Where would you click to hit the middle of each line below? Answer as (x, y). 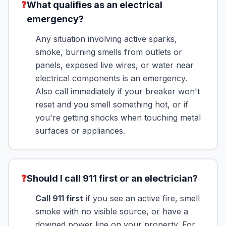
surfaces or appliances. (80, 131)
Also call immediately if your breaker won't (118, 91)
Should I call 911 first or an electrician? (112, 178)
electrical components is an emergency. (111, 78)
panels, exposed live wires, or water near (115, 65)
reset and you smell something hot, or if (112, 104)
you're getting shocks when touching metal (118, 118)
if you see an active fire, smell (142, 198)
